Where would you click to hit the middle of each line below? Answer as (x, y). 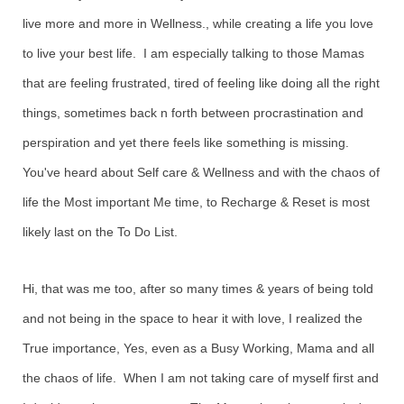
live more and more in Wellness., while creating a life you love (198, 23)
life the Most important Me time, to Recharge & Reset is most (196, 202)
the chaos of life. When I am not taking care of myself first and (201, 378)
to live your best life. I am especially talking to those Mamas (193, 53)
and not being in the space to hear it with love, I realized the (193, 318)
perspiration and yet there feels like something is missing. (189, 142)
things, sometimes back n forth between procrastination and (193, 113)
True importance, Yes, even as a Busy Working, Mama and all (198, 348)
